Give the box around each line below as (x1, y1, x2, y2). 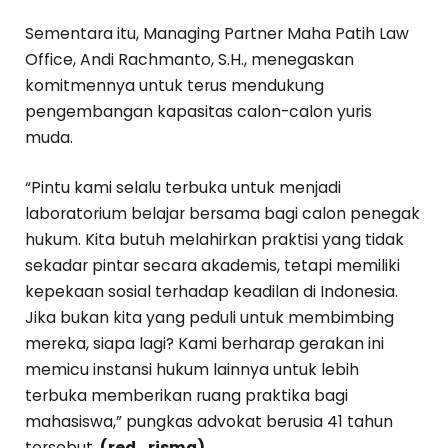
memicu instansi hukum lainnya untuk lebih (25, 359, 359, 381)
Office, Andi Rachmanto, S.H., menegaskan (25, 49, 354, 71)
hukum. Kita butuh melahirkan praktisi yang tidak (25, 229, 404, 251)
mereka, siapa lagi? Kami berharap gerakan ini (25, 333, 384, 355)
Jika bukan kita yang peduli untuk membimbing (25, 307, 394, 329)
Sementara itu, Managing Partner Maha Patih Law (25, 23, 409, 45)
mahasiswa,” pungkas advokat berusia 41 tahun (25, 411, 393, 433)
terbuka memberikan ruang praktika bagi (25, 385, 348, 407)
